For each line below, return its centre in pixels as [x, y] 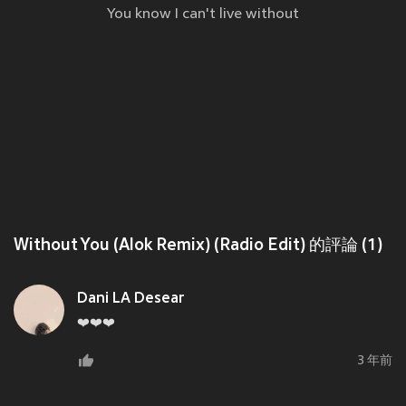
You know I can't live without [203, 15]
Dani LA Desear [130, 300]
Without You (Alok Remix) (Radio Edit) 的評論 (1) [198, 246]
